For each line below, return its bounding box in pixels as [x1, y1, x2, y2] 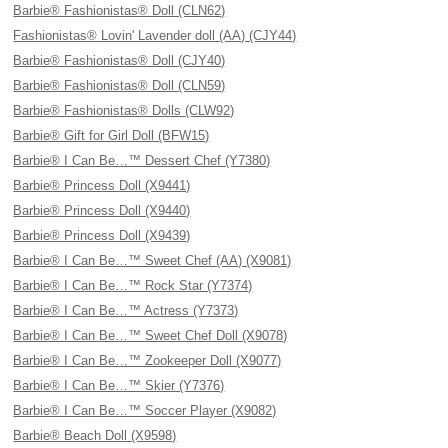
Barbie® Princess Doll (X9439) [13, 228, 191, 243]
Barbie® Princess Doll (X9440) [13, 203, 191, 218]
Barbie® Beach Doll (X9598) [13, 428, 177, 443]
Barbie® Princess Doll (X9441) [13, 178, 191, 193]
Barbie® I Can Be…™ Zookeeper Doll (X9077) [13, 353, 282, 368]
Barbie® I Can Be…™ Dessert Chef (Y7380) [13, 153, 271, 168]
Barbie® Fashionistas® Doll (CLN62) [13, 3, 226, 18]
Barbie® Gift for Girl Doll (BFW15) [13, 128, 210, 143]
